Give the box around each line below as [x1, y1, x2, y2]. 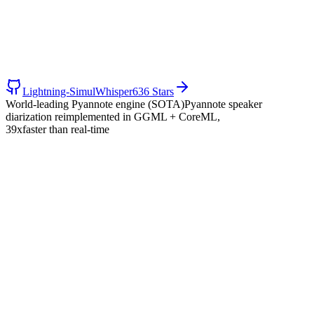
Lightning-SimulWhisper [22, 85, 132, 97]
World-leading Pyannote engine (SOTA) [6, 97, 184, 110]
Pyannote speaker [184, 97, 262, 110]
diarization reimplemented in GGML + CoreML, [6, 110, 220, 123]
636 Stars [132, 85, 174, 97]
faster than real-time [22, 123, 109, 135]
